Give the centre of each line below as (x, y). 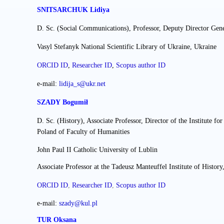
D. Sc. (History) (60, 121)
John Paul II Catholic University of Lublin (97, 150)
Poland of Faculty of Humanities (83, 132)
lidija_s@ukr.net (82, 84)
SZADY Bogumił (62, 102)
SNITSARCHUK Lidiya (73, 10)
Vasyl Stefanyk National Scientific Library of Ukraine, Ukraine (127, 47)
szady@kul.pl (78, 203)
